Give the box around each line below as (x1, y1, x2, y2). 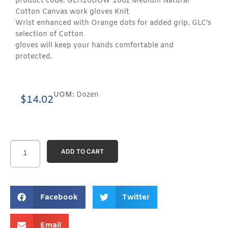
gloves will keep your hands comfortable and (15, 40, 174, 50)
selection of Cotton (15, 29, 83, 39)
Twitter (122, 192, 150, 203)
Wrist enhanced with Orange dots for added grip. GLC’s (15, 18, 211, 28)
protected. (15, 51, 54, 62)
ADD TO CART (61, 147, 104, 155)
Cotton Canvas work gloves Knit (15, 7, 129, 17)
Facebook (40, 192, 78, 203)
